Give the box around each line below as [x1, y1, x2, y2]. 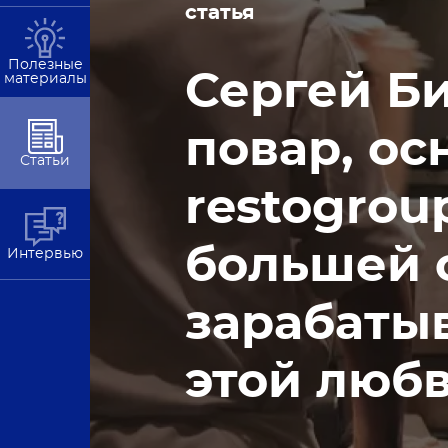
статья [185, 3, 255, 23]
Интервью [7, 247, 83, 261]
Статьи [20, 153, 70, 168]
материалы [3, 72, 87, 86]
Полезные [7, 58, 83, 72]
